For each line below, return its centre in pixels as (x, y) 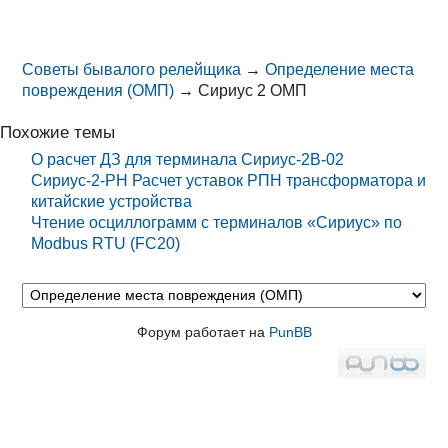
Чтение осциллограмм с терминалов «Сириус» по (217, 222)
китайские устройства (112, 201)
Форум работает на (202, 331)
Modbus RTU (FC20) (106, 243)
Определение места (340, 70)
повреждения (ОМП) (98, 91)
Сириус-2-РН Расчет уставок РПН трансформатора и (229, 180)
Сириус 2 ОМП (253, 91)
